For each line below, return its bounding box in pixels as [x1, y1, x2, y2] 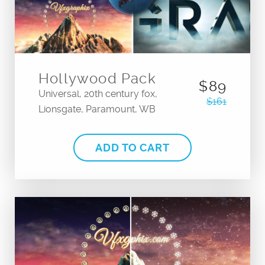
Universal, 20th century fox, [38, 88, 157, 99]
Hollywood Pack [38, 70, 156, 87]
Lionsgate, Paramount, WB [38, 103, 156, 115]
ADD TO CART [95, 141, 170, 154]
